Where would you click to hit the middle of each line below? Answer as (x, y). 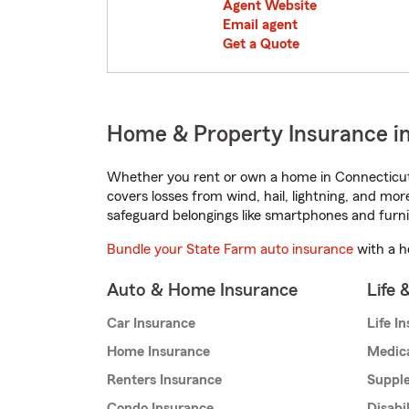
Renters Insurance (164, 380)
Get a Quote (261, 44)
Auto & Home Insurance (202, 291)
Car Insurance (151, 324)
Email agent (260, 25)
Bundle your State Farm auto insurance (230, 250)
